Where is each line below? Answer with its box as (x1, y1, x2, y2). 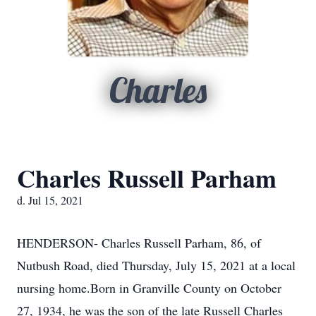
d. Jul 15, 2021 (17, 193, 83, 207)
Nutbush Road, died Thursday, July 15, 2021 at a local (17, 257, 296, 274)
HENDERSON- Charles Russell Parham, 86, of (17, 234, 261, 251)
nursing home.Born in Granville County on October (17, 279, 281, 296)
